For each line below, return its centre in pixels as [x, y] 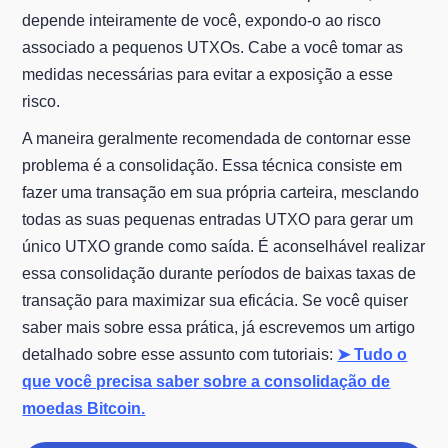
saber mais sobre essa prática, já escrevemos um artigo [219, 328]
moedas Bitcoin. [84, 409]
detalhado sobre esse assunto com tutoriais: [180, 355]
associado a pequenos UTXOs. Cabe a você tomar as [213, 48]
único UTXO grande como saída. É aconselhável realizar [224, 247]
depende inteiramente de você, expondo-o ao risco [202, 21]
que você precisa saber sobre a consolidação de [206, 382]
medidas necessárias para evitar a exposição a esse [208, 75]
